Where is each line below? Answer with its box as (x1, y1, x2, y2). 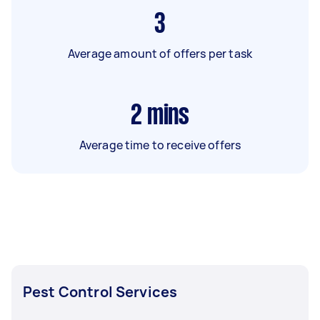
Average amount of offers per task (68, 45, 252, 61)
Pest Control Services (23, 281, 178, 301)
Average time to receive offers (79, 136, 241, 153)
